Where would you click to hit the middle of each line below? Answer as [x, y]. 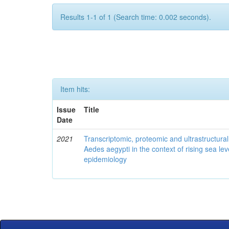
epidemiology [106, 159]
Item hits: [75, 89]
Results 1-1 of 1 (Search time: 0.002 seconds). [136, 17]
